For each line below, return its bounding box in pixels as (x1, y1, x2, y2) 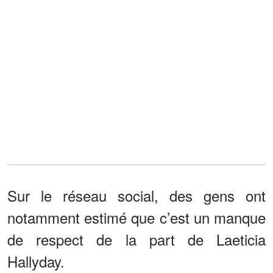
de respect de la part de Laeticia (7, 228, 266, 250)
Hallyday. (7, 250, 65, 272)
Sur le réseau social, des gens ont (7, 184, 266, 206)
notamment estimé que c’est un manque (7, 206, 266, 228)
